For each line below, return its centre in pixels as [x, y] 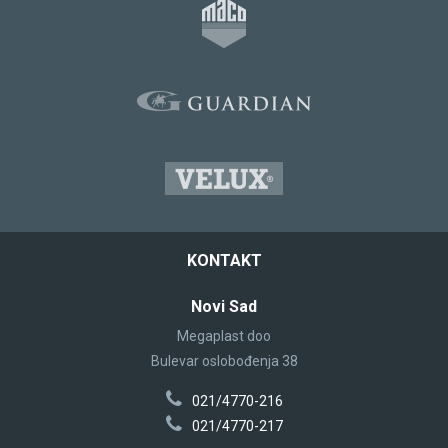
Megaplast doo [224, 335]
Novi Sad [224, 306]
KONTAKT [224, 260]
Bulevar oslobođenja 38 [224, 360]
